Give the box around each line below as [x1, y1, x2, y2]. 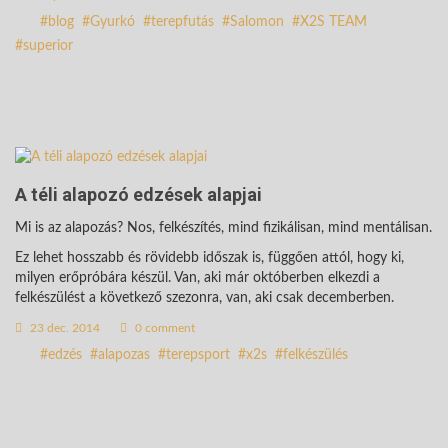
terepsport [166, 347, 230, 362]
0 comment [132, 321, 195, 334]
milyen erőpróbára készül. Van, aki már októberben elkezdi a [15, 270, 380, 285]
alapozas [98, 347, 150, 362]
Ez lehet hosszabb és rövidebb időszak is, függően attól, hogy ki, [15, 250, 404, 265]
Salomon [230, 15, 284, 30]
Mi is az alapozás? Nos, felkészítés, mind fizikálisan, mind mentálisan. [15, 220, 432, 235]
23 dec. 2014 [27, 321, 100, 334]
